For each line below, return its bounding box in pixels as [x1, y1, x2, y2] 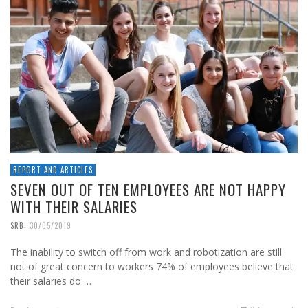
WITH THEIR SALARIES [10, 196, 137, 218]
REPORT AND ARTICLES [13, 164, 93, 176]
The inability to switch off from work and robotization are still [10, 245, 282, 259]
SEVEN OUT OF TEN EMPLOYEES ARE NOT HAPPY [10, 179, 286, 201]
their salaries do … [10, 274, 91, 288]
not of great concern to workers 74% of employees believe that [10, 260, 294, 274]
